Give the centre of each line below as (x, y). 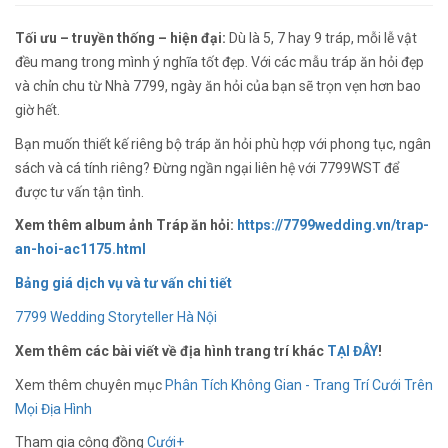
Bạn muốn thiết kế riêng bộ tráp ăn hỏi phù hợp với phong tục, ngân (223, 143)
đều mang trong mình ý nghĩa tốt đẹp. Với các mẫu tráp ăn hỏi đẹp (219, 61)
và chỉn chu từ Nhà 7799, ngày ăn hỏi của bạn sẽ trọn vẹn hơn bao (218, 85)
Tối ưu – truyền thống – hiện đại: (120, 37)
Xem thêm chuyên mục (90, 384)
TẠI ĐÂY (352, 350)
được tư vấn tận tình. (79, 191)
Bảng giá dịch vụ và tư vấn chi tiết (123, 283)
